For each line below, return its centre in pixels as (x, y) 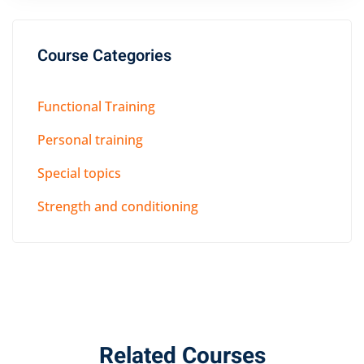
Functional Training (96, 107)
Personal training (90, 140)
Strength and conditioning (118, 207)
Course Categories (104, 56)
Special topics (79, 173)
